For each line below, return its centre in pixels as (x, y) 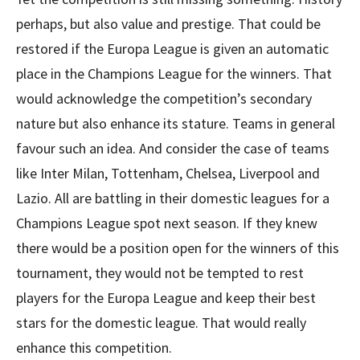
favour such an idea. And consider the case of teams (173, 148)
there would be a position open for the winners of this (178, 248)
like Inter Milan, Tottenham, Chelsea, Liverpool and (168, 173)
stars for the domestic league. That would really (161, 323)
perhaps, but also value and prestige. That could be (168, 24)
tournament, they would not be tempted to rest (160, 273)
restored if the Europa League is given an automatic (172, 49)
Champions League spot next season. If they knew (167, 223)
